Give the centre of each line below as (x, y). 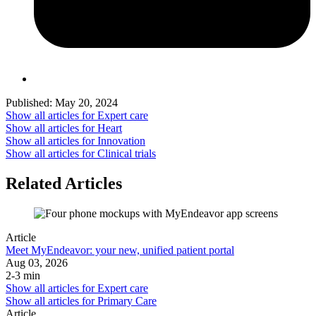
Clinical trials (127, 154)
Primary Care (127, 301)
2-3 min (23, 275)
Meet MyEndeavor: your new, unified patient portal (120, 250)
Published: (29, 103)
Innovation (121, 141)
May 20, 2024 (85, 103)
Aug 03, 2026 (37, 263)
